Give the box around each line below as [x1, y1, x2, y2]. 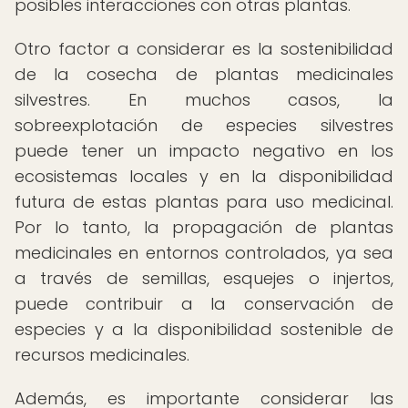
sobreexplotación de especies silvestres [15, 114, 393, 137]
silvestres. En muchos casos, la [15, 88, 393, 111]
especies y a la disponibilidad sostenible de [15, 318, 393, 341]
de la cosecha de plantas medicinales [15, 63, 393, 86]
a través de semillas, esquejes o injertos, [15, 267, 393, 290]
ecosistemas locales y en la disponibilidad [15, 165, 393, 188]
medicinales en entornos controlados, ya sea [15, 241, 393, 264]
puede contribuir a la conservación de [15, 292, 393, 315]
